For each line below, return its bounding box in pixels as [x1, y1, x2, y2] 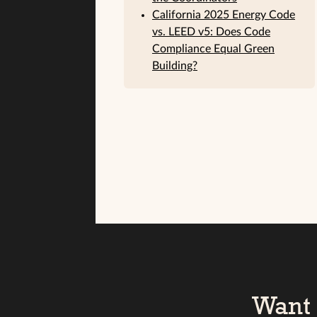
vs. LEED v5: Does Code [152, 25, 270, 38]
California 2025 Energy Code [152, 8, 295, 21]
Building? [152, 59, 197, 71]
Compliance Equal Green [152, 42, 275, 54]
